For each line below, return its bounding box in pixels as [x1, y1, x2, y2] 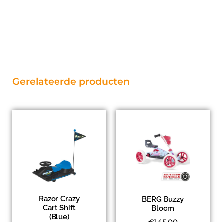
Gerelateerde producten [12, 75, 130, 87]
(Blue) [49, 212, 69, 221]
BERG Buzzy [142, 195, 184, 204]
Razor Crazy [39, 194, 80, 203]
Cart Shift [43, 203, 76, 212]
